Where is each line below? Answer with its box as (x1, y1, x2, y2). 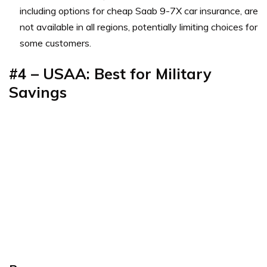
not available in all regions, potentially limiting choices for (20, 21, 257, 33)
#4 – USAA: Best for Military (9, 64, 212, 83)
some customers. (20, 37, 91, 49)
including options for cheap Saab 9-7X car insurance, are (20, 5, 258, 17)
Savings (9, 83, 67, 102)
